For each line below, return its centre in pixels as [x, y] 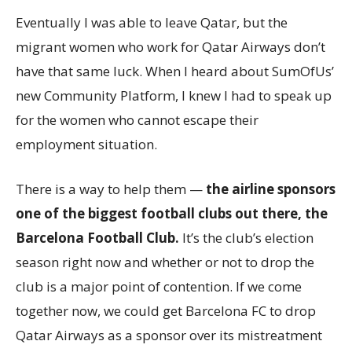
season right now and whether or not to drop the [165, 262]
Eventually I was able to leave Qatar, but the [152, 23]
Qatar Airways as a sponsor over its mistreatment [169, 335]
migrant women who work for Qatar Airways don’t [170, 47]
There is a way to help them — [111, 189]
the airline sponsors [271, 189]
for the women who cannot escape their [137, 120]
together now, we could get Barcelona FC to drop [166, 311]
